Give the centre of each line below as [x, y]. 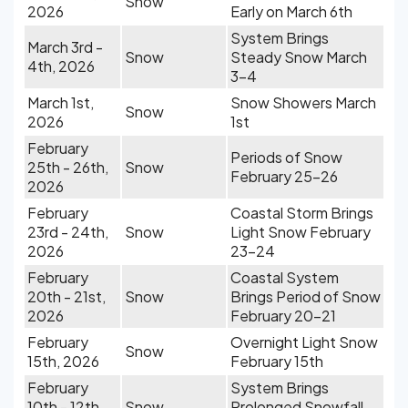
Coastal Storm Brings [302, 213]
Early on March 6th [291, 11]
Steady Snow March [299, 57]
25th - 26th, [68, 167]
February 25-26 [284, 176]
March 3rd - [65, 47]
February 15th [277, 361]
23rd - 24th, [68, 232]
